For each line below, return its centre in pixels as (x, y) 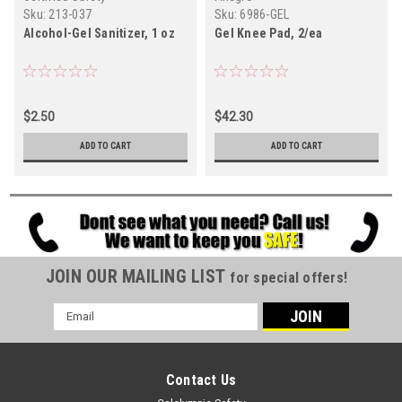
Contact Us (201, 380)
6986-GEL (265, 14)
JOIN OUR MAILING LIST (138, 276)
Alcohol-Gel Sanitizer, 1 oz (99, 33)
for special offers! (289, 277)
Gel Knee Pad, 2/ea (269, 33)
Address (77, 330)
